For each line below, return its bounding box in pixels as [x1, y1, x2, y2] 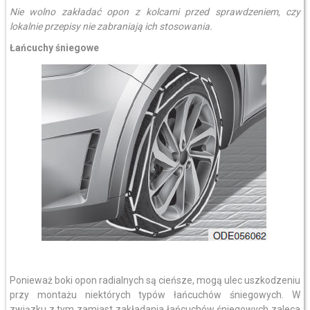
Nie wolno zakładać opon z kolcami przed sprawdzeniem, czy [9, 6, 301, 17]
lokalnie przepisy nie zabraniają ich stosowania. [9, 21, 212, 32]
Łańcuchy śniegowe [9, 42, 99, 53]
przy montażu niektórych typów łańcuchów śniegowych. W [9, 289, 301, 300]
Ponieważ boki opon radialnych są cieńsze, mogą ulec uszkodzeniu [9, 275, 301, 286]
